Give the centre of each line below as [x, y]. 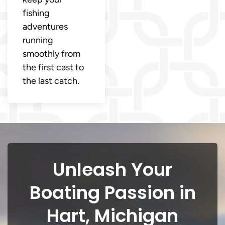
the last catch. [51, 81]
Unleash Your [113, 170]
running [38, 40]
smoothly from [51, 54]
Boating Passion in [113, 193]
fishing [36, 13]
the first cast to [53, 68]
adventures [45, 27]
